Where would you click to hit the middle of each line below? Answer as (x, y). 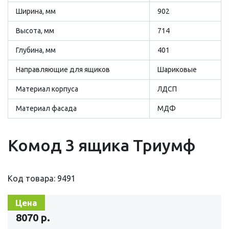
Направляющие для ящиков (63, 69)
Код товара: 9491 (42, 178)
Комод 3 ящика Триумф (101, 145)
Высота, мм (35, 30)
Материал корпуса (47, 89)
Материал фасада (46, 108)
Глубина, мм (36, 50)
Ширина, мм (36, 11)
